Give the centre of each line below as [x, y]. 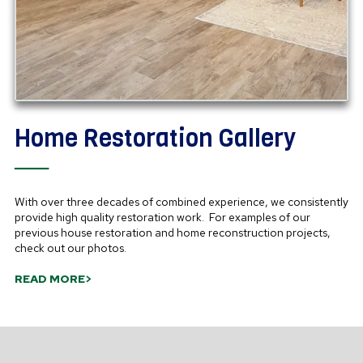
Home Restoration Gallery [155, 138]
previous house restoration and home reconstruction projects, [173, 232]
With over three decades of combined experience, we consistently [181, 201]
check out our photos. [70, 248]
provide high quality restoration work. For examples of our [162, 217]
